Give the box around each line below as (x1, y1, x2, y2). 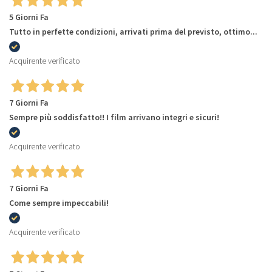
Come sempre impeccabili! (9, 197, 109, 208)
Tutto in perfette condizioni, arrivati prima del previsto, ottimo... (9, 25, 257, 37)
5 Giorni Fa (9, 11, 49, 22)
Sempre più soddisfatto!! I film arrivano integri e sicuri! (9, 111, 219, 123)
